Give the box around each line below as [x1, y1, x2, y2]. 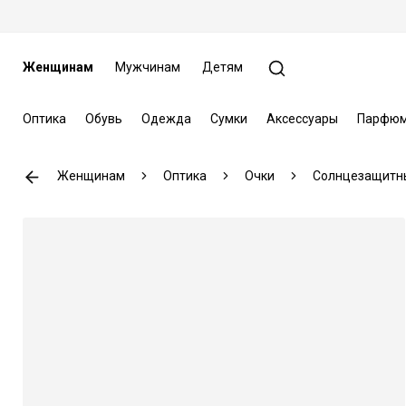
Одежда [140, 111, 191, 126]
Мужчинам [114, 60, 180, 74]
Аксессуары [266, 111, 338, 126]
